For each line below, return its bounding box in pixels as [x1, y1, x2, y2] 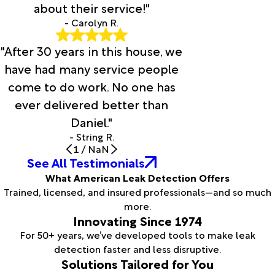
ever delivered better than [15, 95, 169, 114]
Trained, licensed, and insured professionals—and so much [4, 184, 271, 199]
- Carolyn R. [64, 14, 119, 29]
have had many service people [4, 59, 179, 78]
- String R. [69, 129, 114, 144]
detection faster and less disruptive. [54, 241, 221, 256]
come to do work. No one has [7, 77, 176, 96]
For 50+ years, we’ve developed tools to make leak [20, 227, 255, 242]
